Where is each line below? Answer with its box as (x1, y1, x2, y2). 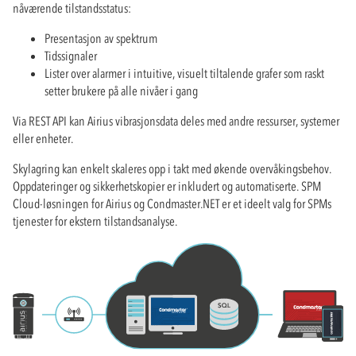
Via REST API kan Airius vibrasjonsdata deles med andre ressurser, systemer (13, 112, 339, 129)
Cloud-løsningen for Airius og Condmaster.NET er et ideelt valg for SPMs (13, 195, 331, 211)
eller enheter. (13, 130, 73, 146)
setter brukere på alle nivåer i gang (44, 82, 198, 99)
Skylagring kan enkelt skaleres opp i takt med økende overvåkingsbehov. (13, 160, 331, 176)
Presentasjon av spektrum (44, 29, 157, 46)
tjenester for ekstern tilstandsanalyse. (13, 212, 177, 229)
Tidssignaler (44, 47, 97, 64)
